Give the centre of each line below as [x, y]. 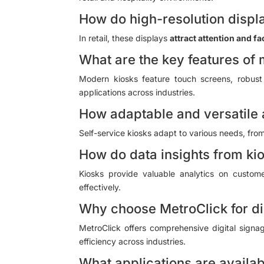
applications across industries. [137, 92]
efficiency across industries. [133, 241]
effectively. [100, 187]
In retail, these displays [125, 38]
